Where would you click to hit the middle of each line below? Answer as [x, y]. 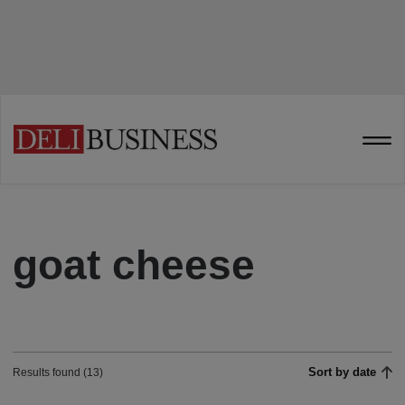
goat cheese [134, 265]
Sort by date [343, 372]
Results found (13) [58, 372]
